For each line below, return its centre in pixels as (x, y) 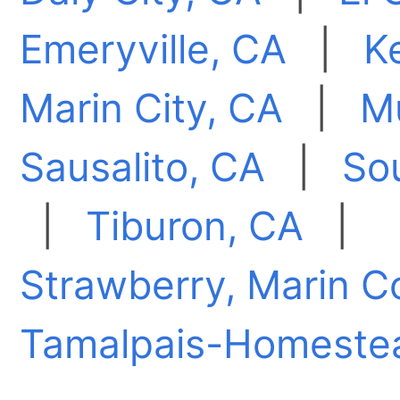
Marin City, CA (152, 108)
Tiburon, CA (195, 226)
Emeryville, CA (154, 50)
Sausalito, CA (143, 167)
